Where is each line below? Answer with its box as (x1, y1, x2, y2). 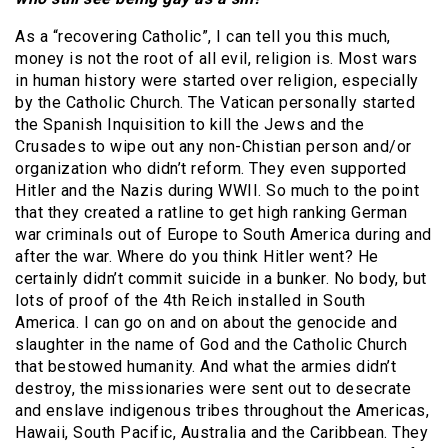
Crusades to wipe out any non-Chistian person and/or (15, 136, 412, 156)
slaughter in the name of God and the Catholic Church (15, 334, 407, 354)
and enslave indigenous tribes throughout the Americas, (15, 400, 429, 420)
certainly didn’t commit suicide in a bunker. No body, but (15, 268, 427, 288)
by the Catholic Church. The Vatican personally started (15, 92, 415, 112)
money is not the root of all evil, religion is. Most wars (15, 48, 418, 68)
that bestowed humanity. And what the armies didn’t (15, 356, 396, 376)
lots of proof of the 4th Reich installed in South (15, 290, 366, 310)
